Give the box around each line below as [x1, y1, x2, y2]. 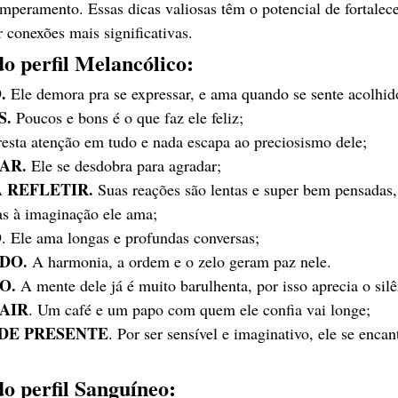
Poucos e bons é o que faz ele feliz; [12, 107, 243, 128]
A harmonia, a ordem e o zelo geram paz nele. [32, 251, 331, 272]
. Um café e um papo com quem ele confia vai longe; [28, 298, 370, 320]
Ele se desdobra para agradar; [27, 155, 221, 176]
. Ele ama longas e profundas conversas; [2, 227, 259, 248]
